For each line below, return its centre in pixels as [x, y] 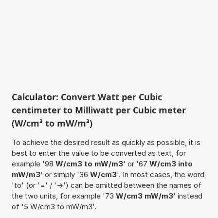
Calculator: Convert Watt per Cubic [87, 97]
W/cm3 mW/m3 [144, 196]
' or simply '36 [65, 174]
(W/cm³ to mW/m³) [52, 123]
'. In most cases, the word [160, 174]
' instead [188, 196]
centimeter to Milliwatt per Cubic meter [99, 110]
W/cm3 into [171, 163]
